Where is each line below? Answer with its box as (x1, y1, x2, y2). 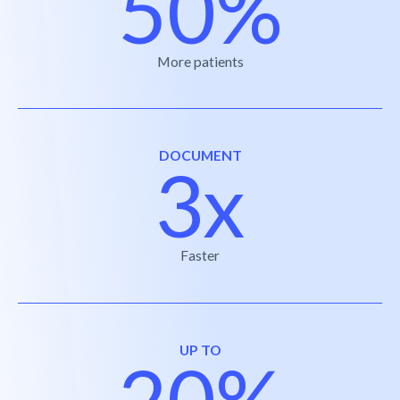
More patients (156, 52, 244, 70)
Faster (180, 246, 220, 264)
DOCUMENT (158, 146, 242, 164)
